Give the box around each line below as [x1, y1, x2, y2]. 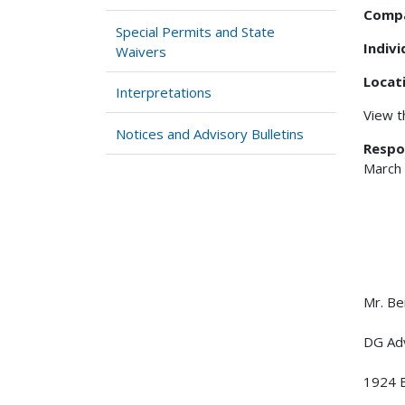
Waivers [116, 42, 167, 61]
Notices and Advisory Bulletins [116, 124, 305, 143]
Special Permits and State [116, 22, 276, 41]
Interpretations [116, 83, 212, 102]
